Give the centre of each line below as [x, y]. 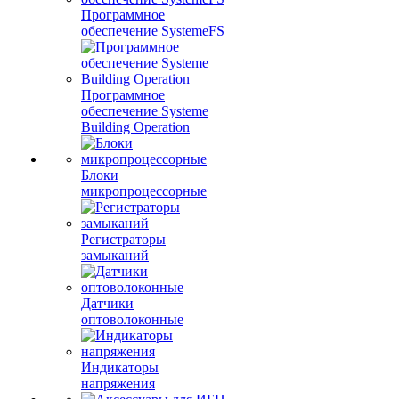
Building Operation [135, 127]
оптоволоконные [132, 319]
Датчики [107, 303]
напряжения [118, 383]
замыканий [115, 255]
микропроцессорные [144, 191]
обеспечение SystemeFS [153, 31]
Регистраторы [123, 239]
